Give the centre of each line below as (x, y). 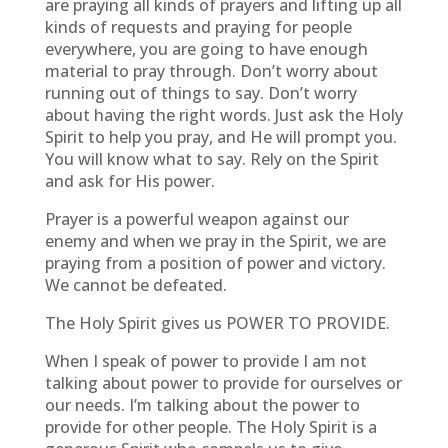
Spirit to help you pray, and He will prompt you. (220, 137)
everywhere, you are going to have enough (206, 49)
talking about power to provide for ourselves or (223, 383)
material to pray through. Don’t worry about (211, 71)
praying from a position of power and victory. (215, 263)
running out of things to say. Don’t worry (200, 93)
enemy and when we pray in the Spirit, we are (215, 241)
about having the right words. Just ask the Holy (223, 115)
